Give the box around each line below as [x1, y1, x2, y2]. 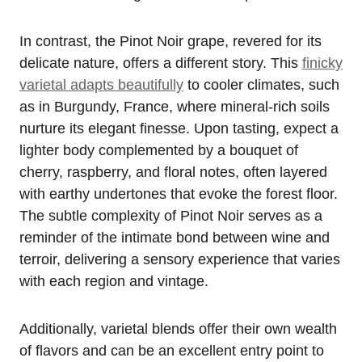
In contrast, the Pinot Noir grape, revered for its [19, 32, 322, 49]
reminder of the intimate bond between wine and [19, 229, 330, 246]
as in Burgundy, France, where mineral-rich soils [19, 98, 330, 115]
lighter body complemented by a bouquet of [19, 141, 298, 158]
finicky [302, 54, 343, 71]
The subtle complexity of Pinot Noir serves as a [19, 207, 322, 224]
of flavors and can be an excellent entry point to [19, 342, 324, 359]
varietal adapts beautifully [19, 76, 183, 93]
